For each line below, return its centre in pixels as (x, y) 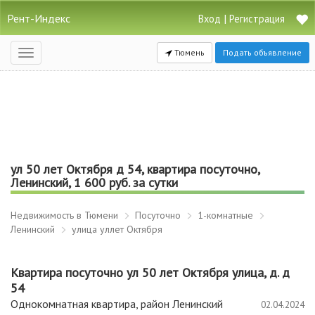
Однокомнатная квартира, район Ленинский (117, 304)
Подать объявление (262, 52)
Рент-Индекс (39, 18)
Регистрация (257, 19)
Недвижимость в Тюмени (64, 215)
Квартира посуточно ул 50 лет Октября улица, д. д (150, 272)
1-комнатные (225, 215)
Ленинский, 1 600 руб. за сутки (94, 182)
